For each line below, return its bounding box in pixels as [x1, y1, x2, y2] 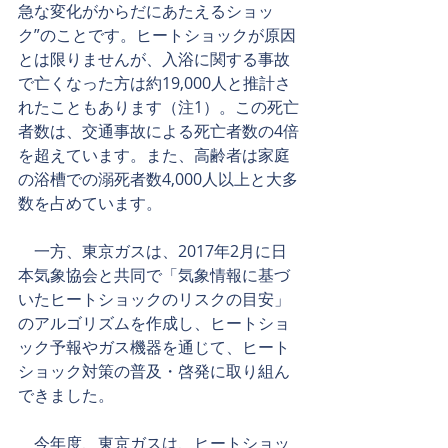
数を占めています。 [18, 192, 162, 214]
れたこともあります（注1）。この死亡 [18, 96, 299, 118]
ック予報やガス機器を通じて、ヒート [18, 336, 290, 358]
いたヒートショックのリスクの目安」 [18, 288, 290, 310]
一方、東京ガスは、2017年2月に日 [18, 240, 287, 262]
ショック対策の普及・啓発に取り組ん [18, 360, 290, 382]
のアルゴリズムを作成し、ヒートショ [18, 312, 290, 334]
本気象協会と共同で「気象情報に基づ [18, 264, 290, 286]
